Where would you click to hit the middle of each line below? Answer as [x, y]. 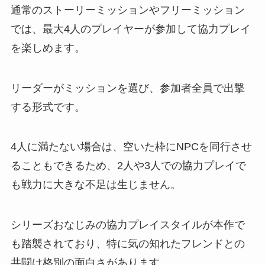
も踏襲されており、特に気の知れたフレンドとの [127, 244]
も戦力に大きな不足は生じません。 [96, 185]
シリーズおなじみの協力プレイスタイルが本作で [127, 225]
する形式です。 [48, 107]
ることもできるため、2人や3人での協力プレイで [128, 166]
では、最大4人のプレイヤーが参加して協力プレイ [130, 29]
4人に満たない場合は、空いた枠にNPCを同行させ [131, 147]
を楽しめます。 [48, 48]
